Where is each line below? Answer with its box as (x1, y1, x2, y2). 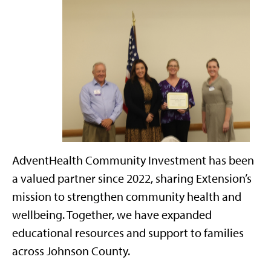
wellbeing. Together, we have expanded (12, 207, 212, 223)
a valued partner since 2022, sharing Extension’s (12, 171, 252, 186)
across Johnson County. (12, 244, 130, 259)
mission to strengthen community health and (12, 189, 241, 204)
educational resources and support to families (12, 226, 244, 241)
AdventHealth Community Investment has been (12, 153, 254, 168)
